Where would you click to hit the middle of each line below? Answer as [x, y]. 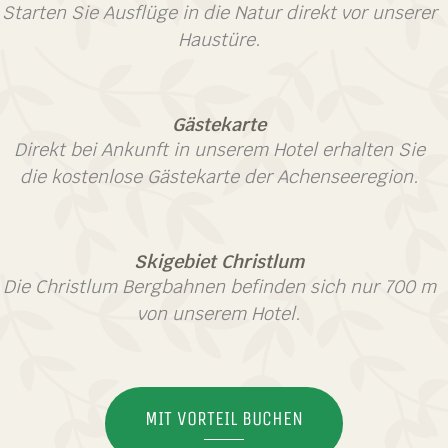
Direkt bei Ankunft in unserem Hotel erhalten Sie [219, 149]
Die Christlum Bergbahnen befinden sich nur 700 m [219, 286]
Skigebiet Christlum [219, 261]
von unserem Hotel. [219, 313]
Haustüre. [219, 39]
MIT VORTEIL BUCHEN [224, 418]
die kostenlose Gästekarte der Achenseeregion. [219, 176]
